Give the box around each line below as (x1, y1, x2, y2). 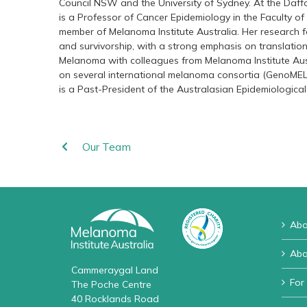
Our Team (82, 139, 131, 153)
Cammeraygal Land (71, 264, 158, 277)
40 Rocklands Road (71, 293, 159, 306)
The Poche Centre (71, 278, 151, 291)
